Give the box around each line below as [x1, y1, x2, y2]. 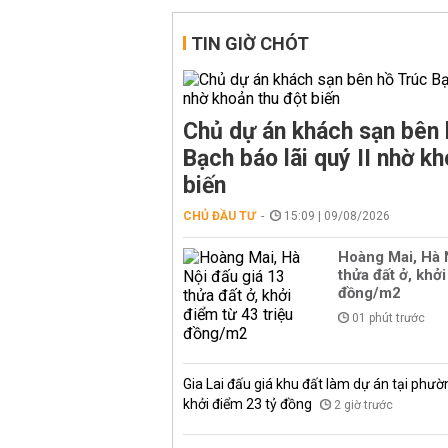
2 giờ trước [334, 398, 393, 412]
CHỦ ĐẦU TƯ [183, 209, 256, 223]
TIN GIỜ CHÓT [191, 33, 309, 54]
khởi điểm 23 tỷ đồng [183, 396, 315, 412]
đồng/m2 [338, 284, 401, 302]
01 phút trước [352, 311, 425, 325]
